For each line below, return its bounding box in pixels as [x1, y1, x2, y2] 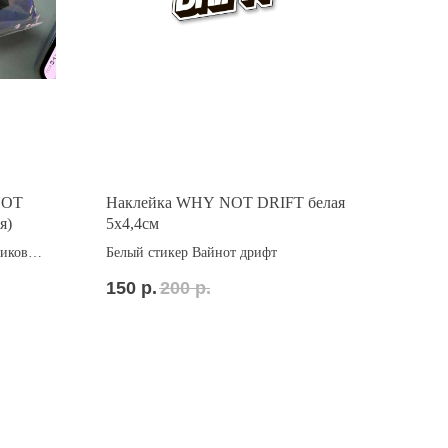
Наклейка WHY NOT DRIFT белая [106, 194, 345, 211]
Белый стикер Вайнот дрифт [106, 245, 277, 260]
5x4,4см [106, 215, 159, 232]
